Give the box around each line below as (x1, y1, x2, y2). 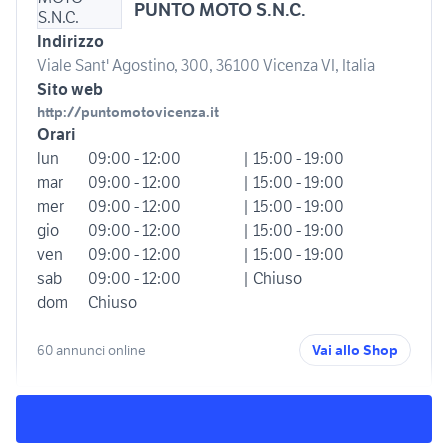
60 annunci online (37, 340, 146, 359)
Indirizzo (37, 31, 104, 52)
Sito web (37, 79, 103, 100)
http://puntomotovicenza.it (37, 103, 219, 122)
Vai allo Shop (312, 341, 398, 360)
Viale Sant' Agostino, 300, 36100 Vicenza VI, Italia (37, 55, 375, 76)
